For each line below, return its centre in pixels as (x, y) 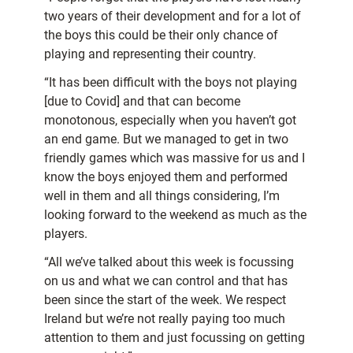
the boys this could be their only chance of (161, 35)
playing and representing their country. (150, 54)
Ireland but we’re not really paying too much (165, 319)
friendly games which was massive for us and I (175, 158)
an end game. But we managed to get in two (166, 139)
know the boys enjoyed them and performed (166, 177)
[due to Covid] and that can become (142, 102)
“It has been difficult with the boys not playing (171, 83)
